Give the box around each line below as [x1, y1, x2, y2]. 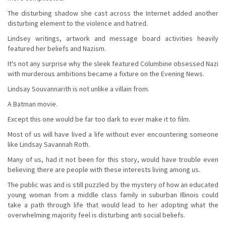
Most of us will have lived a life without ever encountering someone [8, 129, 218, 139]
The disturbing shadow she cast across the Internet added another [8, 8, 218, 18]
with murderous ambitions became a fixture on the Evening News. [8, 69, 204, 78]
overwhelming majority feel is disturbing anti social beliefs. [8, 210, 185, 219]
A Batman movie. [8, 99, 58, 108]
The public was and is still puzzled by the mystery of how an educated [8, 180, 218, 189]
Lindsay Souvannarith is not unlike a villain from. [8, 84, 149, 93]
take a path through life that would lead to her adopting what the [8, 200, 218, 209]
